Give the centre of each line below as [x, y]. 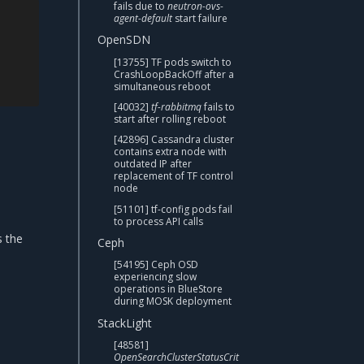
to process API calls [158, 221]
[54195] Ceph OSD [156, 265]
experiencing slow [155, 277]
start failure [200, 18]
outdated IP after [153, 164]
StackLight [125, 323]
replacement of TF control [173, 176]
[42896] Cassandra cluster [174, 140]
